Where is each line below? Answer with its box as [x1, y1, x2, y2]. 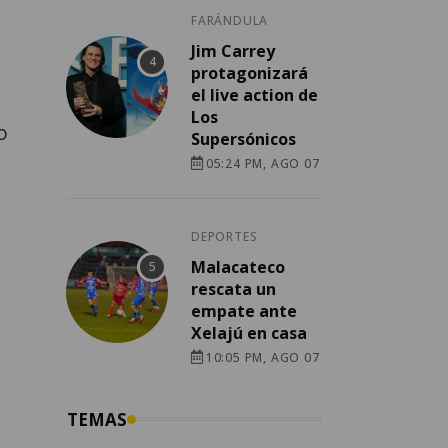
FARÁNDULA [191, 11, 269, 29]
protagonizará [191, 61, 308, 84]
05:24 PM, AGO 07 [205, 154, 320, 172]
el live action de [191, 83, 318, 106]
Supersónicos [191, 127, 296, 150]
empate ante [191, 299, 297, 322]
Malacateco [191, 255, 285, 278]
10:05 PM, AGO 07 [205, 348, 320, 366]
